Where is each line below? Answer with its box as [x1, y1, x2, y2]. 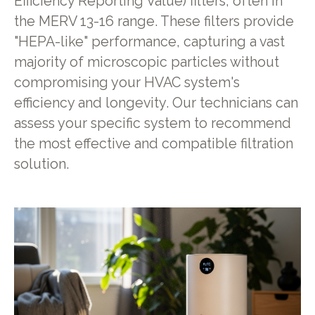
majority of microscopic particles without [13, 53, 279, 70]
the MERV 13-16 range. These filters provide [13, 13, 294, 30]
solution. [13, 155, 69, 172]
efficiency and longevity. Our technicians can [13, 94, 298, 111]
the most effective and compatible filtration [13, 135, 293, 152]
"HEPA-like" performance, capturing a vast [13, 33, 285, 50]
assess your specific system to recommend [13, 115, 291, 131]
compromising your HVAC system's [13, 74, 240, 91]
